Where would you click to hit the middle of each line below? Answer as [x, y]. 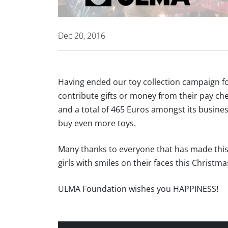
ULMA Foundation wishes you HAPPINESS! [138, 189]
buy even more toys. [97, 123]
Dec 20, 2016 [82, 36]
